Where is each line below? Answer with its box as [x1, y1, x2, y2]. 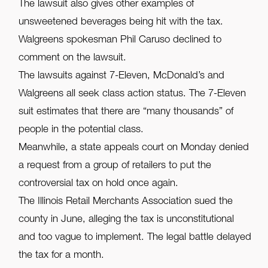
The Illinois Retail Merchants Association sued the [19, 197, 233, 208]
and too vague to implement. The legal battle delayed [19, 233, 252, 243]
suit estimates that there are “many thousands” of [19, 107, 234, 118]
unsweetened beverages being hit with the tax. [19, 17, 224, 28]
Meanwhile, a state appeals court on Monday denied [19, 143, 249, 154]
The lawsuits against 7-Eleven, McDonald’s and [19, 71, 225, 82]
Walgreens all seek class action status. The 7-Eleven [19, 89, 246, 100]
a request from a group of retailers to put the [19, 161, 212, 172]
